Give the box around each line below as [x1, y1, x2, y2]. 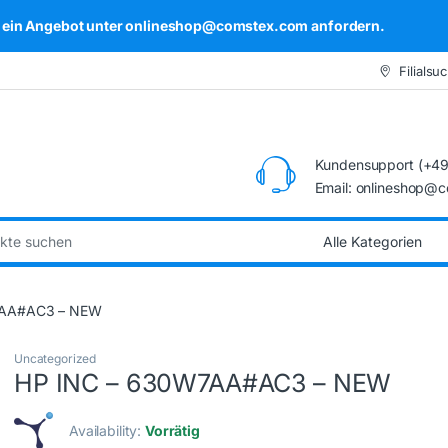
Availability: [69, 422, 146, 440]
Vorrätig [145, 422, 200, 440]
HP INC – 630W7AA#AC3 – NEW [14, 368, 392, 399]
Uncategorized [14, 351, 97, 367]
